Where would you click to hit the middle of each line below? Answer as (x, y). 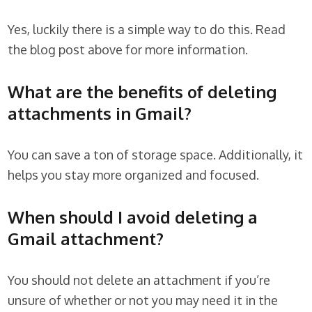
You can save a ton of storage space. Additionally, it (156, 154)
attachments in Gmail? (100, 113)
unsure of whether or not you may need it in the (143, 300)
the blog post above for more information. (128, 49)
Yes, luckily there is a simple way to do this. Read (147, 29)
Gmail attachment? (86, 238)
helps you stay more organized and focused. (134, 174)
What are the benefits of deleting (142, 91)
